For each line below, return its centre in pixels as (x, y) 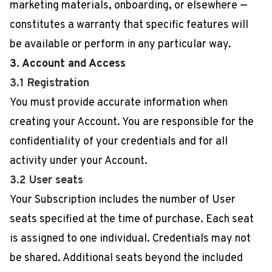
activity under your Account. (79, 161)
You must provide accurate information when (119, 103)
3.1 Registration (49, 83)
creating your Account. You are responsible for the (132, 122)
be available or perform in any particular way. (121, 45)
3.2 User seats (46, 181)
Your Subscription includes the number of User (123, 200)
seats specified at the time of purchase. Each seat (132, 219)
